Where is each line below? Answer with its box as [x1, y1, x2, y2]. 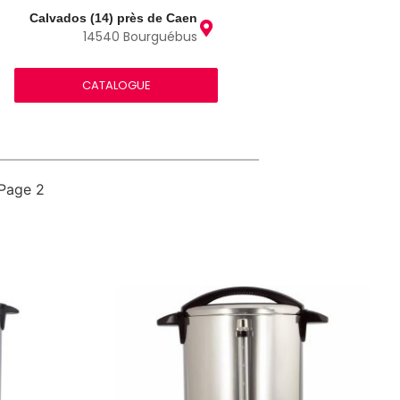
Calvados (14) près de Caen [29, 11, 198, 25]
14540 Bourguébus [83, 28, 198, 46]
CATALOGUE [81, 76, 151, 94]
